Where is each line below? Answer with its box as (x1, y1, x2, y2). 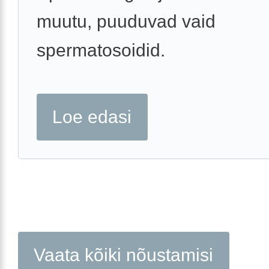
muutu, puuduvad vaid (37, 11, 216, 32)
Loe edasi (52, 107, 132, 127)
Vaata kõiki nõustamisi (34, 244, 214, 265)
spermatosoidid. (37, 40, 165, 61)
